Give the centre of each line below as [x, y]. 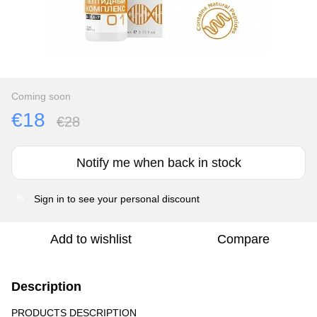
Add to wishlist [91, 239]
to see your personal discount [132, 198]
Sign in [49, 198]
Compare [243, 239]
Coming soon [41, 96]
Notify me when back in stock [158, 162]
